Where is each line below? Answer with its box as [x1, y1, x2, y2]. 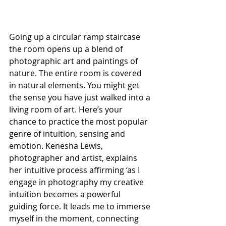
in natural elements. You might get [9, 80, 142, 91]
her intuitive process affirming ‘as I [9, 164, 142, 176]
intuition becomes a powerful [9, 189, 123, 200]
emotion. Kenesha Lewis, [9, 140, 105, 152]
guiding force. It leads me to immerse [9, 201, 152, 212]
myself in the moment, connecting [9, 213, 141, 224]
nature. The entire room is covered [9, 68, 144, 79]
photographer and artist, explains [9, 152, 139, 164]
